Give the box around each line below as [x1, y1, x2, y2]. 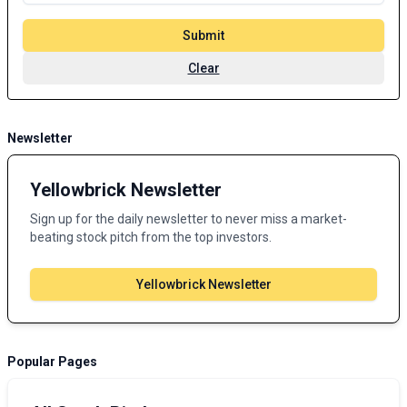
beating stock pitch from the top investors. [30, 230, 272, 244]
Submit [183, 28, 224, 43]
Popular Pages [7, 354, 97, 369]
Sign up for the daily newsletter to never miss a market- [30, 212, 347, 226]
